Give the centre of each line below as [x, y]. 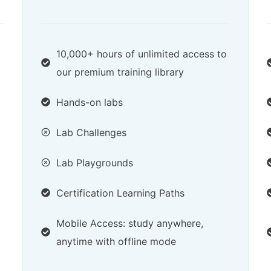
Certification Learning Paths [121, 193]
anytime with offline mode [116, 241]
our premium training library [120, 72]
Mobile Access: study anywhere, [130, 223]
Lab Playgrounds [95, 162]
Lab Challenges [92, 132]
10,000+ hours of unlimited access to [142, 54]
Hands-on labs [90, 102]
